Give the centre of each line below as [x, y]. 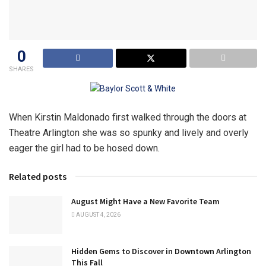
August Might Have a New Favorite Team [145, 202]
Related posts [38, 177]
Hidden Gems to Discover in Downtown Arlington [161, 251]
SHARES [21, 69]
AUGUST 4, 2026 [98, 215]
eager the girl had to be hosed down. [84, 148]
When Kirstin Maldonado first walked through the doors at [128, 118]
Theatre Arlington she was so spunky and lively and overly [129, 133]
